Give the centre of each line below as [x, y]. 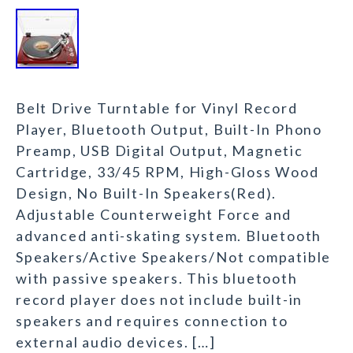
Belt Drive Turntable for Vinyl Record [157, 108]
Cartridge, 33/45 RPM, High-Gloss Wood [167, 172]
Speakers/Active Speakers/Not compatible [174, 257]
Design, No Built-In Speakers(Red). [147, 193]
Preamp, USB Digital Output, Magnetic [160, 151]
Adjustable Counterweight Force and [154, 215]
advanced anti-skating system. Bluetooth [169, 236]
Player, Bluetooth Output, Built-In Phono [169, 130]
